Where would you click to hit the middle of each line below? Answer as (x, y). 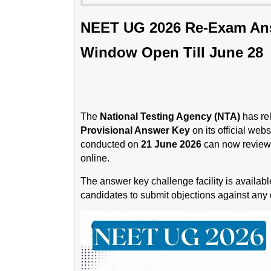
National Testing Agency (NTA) (170, 116)
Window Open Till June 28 (172, 52)
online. (95, 158)
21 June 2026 (171, 144)
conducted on (111, 144)
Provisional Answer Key (135, 130)
